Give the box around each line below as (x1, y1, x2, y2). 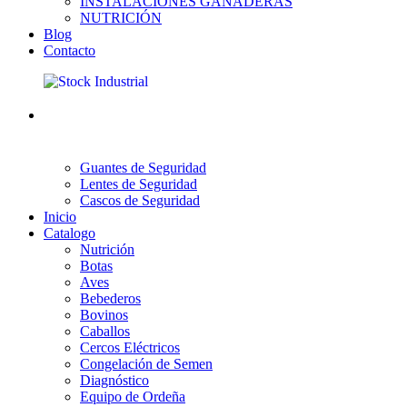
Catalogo (44, 225, 95, 241)
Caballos (80, 323, 130, 339)
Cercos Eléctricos (80, 340, 180, 355)
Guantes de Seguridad (80, 160, 206, 175)
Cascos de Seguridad (80, 193, 200, 208)
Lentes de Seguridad (80, 176, 197, 192)
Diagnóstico (80, 372, 149, 388)
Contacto (44, 43, 95, 58)
